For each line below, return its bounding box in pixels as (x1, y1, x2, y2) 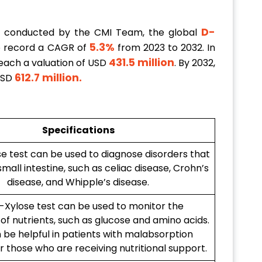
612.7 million (15, 71, 79, 85)
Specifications (42, 123, 115, 137)
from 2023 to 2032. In (114, 41, 216, 55)
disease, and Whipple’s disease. (7, 175, 149, 189)
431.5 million (109, 56, 174, 70)
